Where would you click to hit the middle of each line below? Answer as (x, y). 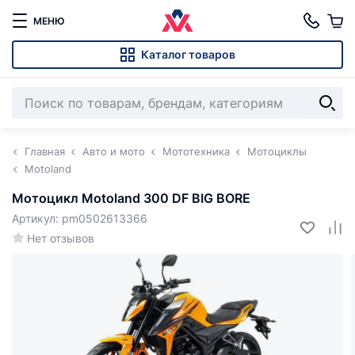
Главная (45, 151)
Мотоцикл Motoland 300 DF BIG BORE (131, 198)
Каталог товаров (188, 54)
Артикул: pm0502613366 (80, 218)
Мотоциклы (277, 151)
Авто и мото (114, 151)
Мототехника (196, 151)
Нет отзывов (61, 238)
